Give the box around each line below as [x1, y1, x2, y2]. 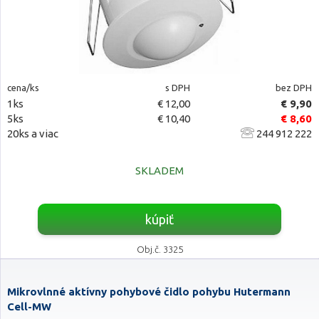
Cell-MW [7, 300, 51, 313]
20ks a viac [7, 127, 58, 140]
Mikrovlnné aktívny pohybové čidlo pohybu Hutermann [7, 286, 291, 298]
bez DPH [275, 83, 312, 93]
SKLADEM [135, 164, 184, 177]
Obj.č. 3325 [136, 244, 183, 254]
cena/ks [7, 83, 39, 93]
